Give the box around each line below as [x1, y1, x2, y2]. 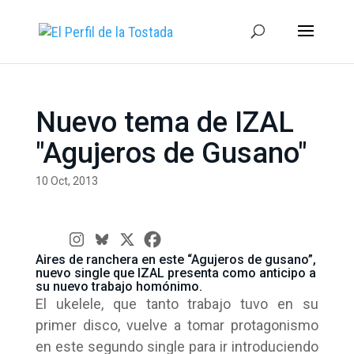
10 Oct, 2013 [35, 175, 98, 187]
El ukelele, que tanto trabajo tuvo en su [35, 296, 319, 312]
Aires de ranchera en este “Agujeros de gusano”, [35, 252, 316, 267]
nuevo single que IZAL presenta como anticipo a [35, 265, 316, 281]
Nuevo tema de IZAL [35, 106, 294, 139]
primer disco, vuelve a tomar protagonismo [35, 317, 319, 333]
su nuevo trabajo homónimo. [35, 279, 202, 294]
